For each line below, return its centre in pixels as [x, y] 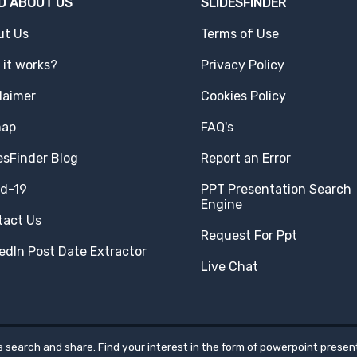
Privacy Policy [242, 65]
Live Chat [229, 266]
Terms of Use [239, 33]
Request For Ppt [249, 235]
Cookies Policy [243, 96]
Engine [221, 204]
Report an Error [245, 158]
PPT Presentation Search [276, 189]
